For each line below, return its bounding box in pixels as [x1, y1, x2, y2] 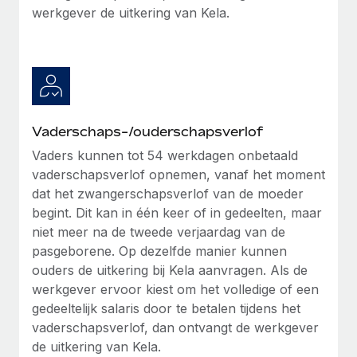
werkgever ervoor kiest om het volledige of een [32, 280, 319, 297]
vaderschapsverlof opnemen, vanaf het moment [32, 166, 325, 182]
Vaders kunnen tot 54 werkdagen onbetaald [32, 147, 298, 163]
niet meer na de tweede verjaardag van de [32, 223, 285, 240]
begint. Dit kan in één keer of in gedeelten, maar [32, 204, 322, 221]
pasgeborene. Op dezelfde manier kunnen [32, 242, 287, 259]
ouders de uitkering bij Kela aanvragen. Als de [32, 261, 308, 278]
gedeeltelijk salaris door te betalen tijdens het [32, 300, 300, 316]
